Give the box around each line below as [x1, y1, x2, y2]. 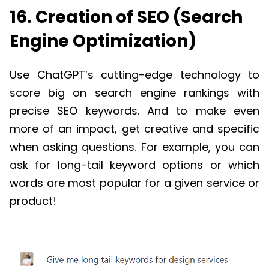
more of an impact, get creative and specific [10, 121, 259, 136]
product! [10, 193, 56, 208]
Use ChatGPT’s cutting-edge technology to [10, 67, 259, 82]
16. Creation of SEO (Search [10, 5, 243, 29]
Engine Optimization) [10, 29, 196, 53]
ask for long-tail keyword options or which [10, 157, 259, 172]
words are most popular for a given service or [10, 175, 259, 190]
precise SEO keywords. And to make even [10, 103, 259, 118]
